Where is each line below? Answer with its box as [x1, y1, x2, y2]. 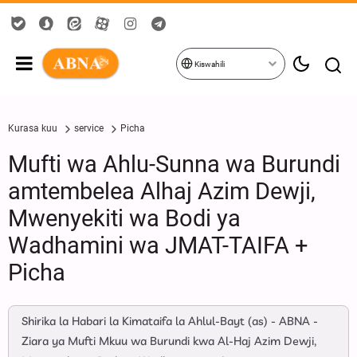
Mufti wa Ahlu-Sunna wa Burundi [8, 151, 340, 178]
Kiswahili [192, 60, 225, 69]
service [74, 123, 104, 134]
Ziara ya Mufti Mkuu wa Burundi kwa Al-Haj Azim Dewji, [22, 334, 316, 350]
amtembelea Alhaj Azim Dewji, [8, 178, 316, 205]
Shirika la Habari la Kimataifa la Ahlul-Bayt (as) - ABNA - [22, 314, 318, 330]
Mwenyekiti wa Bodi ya [8, 205, 241, 232]
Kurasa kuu [8, 123, 57, 134]
